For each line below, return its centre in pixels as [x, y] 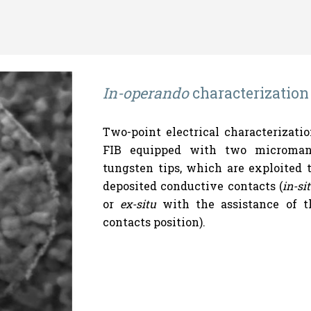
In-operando [146, 93]
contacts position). [154, 222]
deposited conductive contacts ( [193, 186]
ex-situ [138, 204]
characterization [251, 93]
